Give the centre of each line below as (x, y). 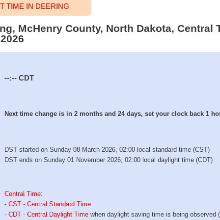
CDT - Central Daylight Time (49, 214)
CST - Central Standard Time (50, 204)
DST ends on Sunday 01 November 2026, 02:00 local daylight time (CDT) (109, 160)
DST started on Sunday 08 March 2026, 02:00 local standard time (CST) (107, 150)
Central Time (23, 193)
